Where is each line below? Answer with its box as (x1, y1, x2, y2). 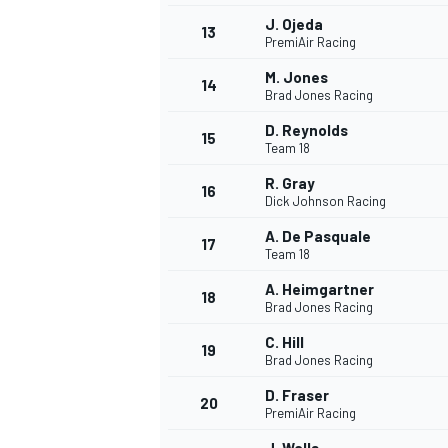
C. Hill (265, 333, 304, 352)
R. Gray (265, 174, 315, 193)
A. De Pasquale (265, 227, 371, 246)
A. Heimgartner (265, 280, 374, 299)
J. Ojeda (265, 15, 323, 34)
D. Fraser (265, 386, 329, 405)
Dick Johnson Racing (265, 193, 386, 210)
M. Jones (265, 68, 328, 87)
